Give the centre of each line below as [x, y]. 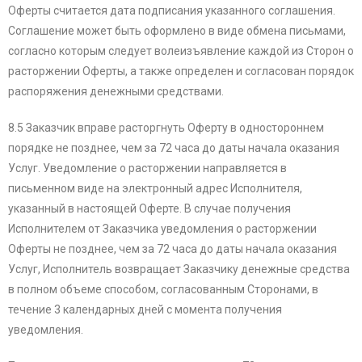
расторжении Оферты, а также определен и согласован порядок [181, 72]
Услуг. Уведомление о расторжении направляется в [147, 168]
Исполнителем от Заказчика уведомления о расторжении [162, 229]
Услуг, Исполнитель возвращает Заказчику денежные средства [179, 269]
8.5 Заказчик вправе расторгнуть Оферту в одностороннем [166, 128]
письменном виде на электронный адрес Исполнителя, [155, 189]
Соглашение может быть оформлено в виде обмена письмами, [177, 31]
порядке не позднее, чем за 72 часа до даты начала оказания [174, 148]
